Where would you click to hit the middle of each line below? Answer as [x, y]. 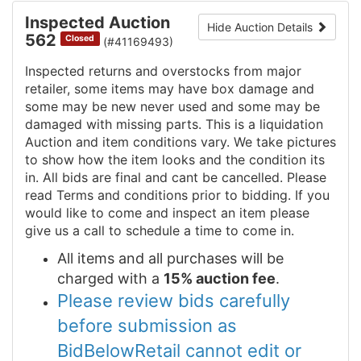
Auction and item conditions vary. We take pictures [180, 141]
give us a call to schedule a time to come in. [160, 230]
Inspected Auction [98, 22]
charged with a [110, 278]
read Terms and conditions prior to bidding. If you [177, 195]
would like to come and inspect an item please [167, 212]
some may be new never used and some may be [172, 106]
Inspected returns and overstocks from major [163, 71]
